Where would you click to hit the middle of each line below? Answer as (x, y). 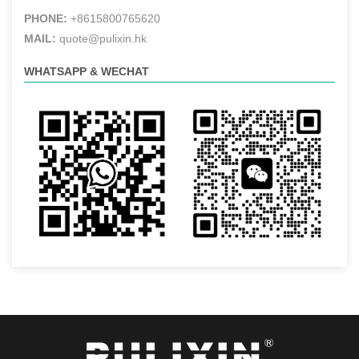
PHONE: (46, 19)
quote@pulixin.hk (101, 39)
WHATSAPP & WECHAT (87, 72)
